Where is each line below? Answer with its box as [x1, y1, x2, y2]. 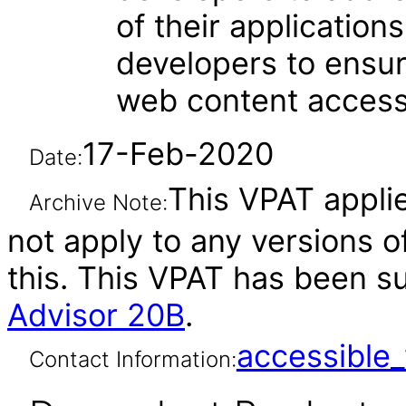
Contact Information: [28, 346, 237, 372]
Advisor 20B [7, 296, 185, 333]
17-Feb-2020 [82, 135, 274, 172]
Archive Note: [28, 189, 168, 216]
